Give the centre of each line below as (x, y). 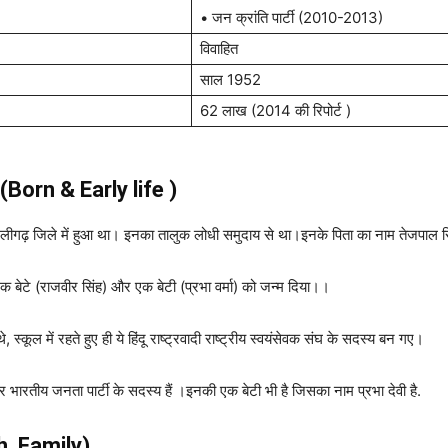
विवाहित (219, 48)
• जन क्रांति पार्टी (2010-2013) (291, 17)
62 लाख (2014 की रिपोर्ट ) (275, 110)
